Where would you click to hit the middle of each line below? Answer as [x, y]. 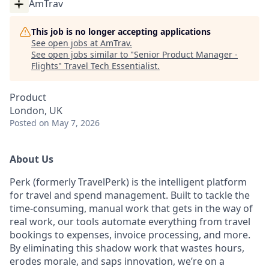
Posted [23, 123]
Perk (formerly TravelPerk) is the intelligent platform [128, 182]
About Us [32, 159]
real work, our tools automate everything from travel [130, 222]
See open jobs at [66, 43]
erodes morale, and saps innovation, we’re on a [117, 261]
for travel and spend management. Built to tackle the [130, 195]
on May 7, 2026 [69, 123]
